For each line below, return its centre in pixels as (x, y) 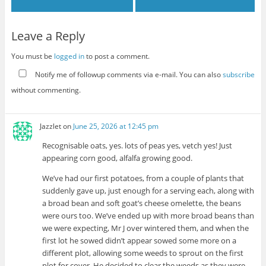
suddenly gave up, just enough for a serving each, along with (148, 190)
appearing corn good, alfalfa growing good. (118, 158)
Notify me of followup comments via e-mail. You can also (128, 75)
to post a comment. (117, 56)
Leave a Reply (48, 36)
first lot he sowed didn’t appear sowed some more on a (140, 240)
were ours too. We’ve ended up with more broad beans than (148, 215)
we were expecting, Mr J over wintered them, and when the (146, 228)
